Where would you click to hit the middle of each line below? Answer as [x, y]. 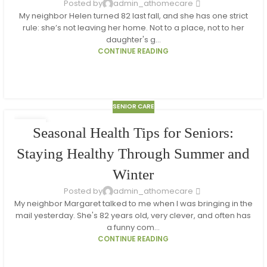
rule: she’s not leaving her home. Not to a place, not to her [133, 28]
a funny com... [133, 227]
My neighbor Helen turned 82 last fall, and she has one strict [133, 16]
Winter [133, 174]
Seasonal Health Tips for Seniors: [133, 132]
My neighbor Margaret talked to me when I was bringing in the [133, 203]
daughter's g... [133, 40]
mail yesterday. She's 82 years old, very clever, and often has [133, 215]
